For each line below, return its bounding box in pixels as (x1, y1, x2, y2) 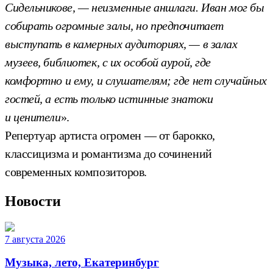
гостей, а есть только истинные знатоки (5, 91, 213, 105)
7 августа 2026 (5, 233, 65, 244)
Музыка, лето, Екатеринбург (5, 256, 159, 269)
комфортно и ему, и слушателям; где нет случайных (5, 73, 267, 87)
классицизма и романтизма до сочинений (5, 146, 212, 160)
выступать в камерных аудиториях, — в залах (5, 37, 238, 51)
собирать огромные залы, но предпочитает (5, 18, 224, 32)
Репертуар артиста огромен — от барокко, (5, 128, 215, 142)
